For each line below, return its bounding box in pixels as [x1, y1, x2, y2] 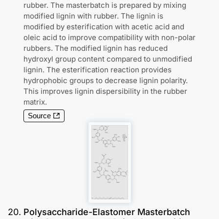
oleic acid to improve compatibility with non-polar [23, 32, 196, 42]
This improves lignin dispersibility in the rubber [23, 86, 187, 96]
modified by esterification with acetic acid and [23, 22, 184, 31]
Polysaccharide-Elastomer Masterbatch [23, 206, 190, 217]
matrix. [23, 97, 47, 107]
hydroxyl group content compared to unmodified [23, 54, 192, 64]
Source [28, 111, 51, 120]
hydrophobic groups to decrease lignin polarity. [23, 75, 188, 85]
